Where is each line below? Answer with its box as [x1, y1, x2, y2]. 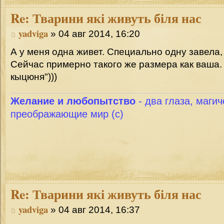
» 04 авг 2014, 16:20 [48, 28, 140, 39]
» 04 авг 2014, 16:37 [48, 204, 140, 215]
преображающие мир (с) [10, 108, 123, 120]
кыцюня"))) [10, 71, 57, 82]
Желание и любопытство [10, 95, 135, 107]
